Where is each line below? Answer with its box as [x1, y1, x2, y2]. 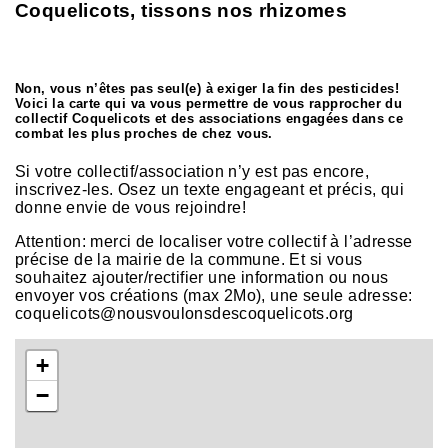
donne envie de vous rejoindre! [15, 198, 246, 216]
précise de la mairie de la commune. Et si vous [15, 250, 363, 268]
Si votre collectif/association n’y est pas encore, [15, 162, 369, 180]
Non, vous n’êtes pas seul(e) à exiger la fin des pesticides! [15, 80, 399, 96]
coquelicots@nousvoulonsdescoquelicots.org [15, 304, 354, 322]
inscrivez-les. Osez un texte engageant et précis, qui [15, 180, 405, 198]
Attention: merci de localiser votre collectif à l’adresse [15, 232, 413, 250]
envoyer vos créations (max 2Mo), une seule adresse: [15, 286, 413, 304]
